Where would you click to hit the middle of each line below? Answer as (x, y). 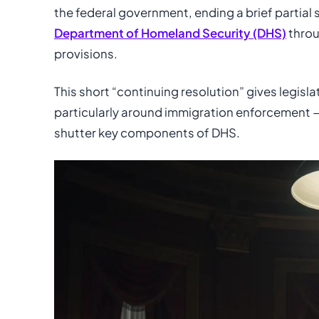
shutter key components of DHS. (147, 132)
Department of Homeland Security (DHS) (170, 33)
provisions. (86, 53)
